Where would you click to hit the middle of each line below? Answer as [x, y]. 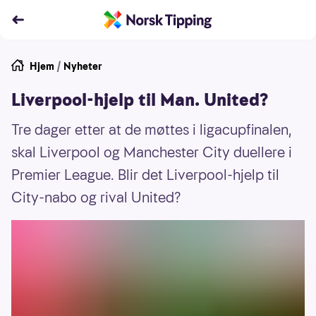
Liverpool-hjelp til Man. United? [140, 100]
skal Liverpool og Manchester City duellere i [152, 152]
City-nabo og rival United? [96, 197]
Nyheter [83, 66]
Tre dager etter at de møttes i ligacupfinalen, [152, 130]
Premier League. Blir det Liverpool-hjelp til [145, 175]
